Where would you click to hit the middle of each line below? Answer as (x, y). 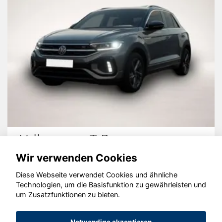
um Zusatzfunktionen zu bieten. (68, 195)
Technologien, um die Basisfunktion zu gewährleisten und (111, 185)
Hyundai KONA (165, 139)
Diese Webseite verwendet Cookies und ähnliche (97, 175)
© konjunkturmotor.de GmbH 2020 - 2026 (111, 195)
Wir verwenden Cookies (77, 158)
